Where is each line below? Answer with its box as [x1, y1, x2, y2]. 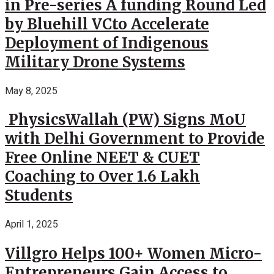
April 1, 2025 [5, 217, 58, 232]
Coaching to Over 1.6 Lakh [5, 167, 200, 187]
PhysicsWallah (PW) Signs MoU [5, 110, 246, 130]
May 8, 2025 [5, 83, 57, 98]
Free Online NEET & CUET [5, 148, 200, 168]
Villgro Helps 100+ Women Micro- [5, 244, 262, 264]
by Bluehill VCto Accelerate [5, 14, 209, 34]
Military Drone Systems [5, 52, 185, 72]
